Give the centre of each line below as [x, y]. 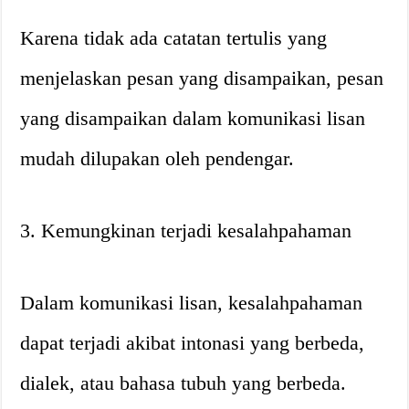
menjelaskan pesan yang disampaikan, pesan [202, 78]
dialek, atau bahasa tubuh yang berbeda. [184, 383]
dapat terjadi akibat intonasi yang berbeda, [193, 343]
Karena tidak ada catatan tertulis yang [174, 38]
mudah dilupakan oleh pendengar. [157, 158]
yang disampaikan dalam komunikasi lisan [193, 118]
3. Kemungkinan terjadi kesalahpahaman [186, 231]
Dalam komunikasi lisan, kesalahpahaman [192, 303]
